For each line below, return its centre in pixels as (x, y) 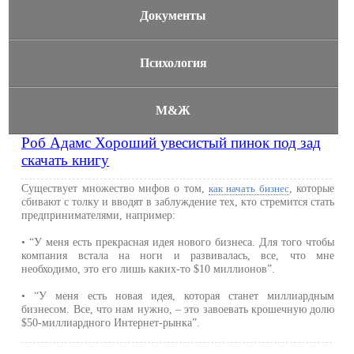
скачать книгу (66, 160)
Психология (173, 63)
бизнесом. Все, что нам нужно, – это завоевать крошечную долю (178, 309)
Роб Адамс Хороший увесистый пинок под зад (171, 143)
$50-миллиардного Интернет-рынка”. (111, 322)
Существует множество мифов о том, (115, 188)
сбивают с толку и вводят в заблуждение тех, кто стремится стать (178, 201)
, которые (312, 188)
